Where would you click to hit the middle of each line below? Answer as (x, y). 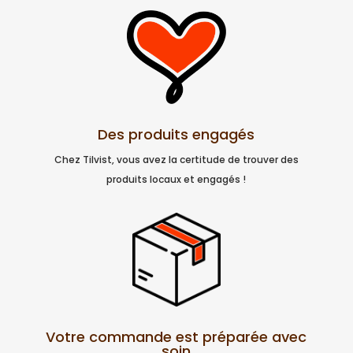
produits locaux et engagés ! (176, 180)
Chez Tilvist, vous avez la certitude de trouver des (176, 160)
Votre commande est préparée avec (176, 336)
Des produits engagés (176, 135)
